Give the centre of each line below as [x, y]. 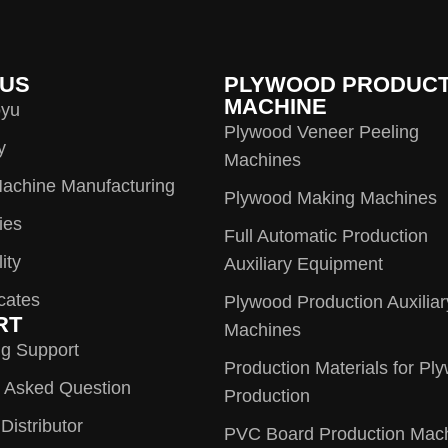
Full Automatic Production [325, 236]
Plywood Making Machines [330, 198]
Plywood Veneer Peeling [321, 132]
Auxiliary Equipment [303, 264]
